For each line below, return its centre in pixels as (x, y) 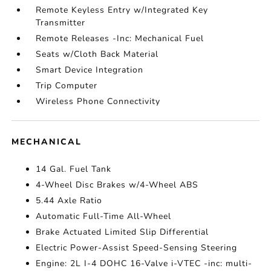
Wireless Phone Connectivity (98, 101)
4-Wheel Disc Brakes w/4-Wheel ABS (117, 185)
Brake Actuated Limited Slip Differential (122, 232)
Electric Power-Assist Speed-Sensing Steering (137, 248)
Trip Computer (67, 86)
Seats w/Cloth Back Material (97, 54)
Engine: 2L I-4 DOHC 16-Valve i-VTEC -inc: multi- (144, 263)
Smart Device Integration (90, 70)
